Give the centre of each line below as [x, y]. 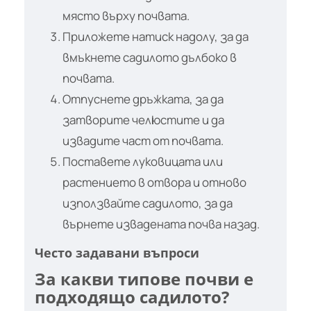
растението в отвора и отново [154, 182]
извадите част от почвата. [143, 140]
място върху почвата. [126, 15]
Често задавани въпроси [117, 252]
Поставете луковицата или [143, 161]
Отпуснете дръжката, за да [143, 99]
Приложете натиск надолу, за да [155, 36]
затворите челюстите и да [143, 119]
